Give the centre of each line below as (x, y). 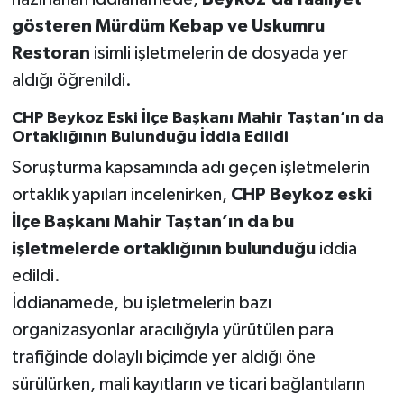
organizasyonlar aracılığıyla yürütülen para (172, 331)
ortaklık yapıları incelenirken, (121, 195)
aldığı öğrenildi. (71, 80)
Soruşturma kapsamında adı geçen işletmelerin (190, 168)
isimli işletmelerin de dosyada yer (219, 53)
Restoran (50, 53)
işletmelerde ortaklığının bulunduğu (163, 249)
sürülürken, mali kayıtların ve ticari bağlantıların (188, 385)
